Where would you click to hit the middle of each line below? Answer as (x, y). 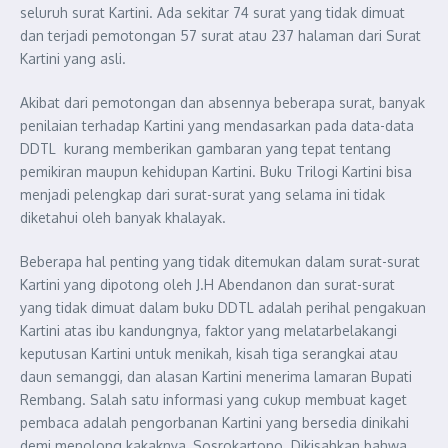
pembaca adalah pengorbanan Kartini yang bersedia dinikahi (214, 422)
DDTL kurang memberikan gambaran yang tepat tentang (205, 148)
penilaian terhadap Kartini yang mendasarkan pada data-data (217, 125)
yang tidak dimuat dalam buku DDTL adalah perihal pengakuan (223, 307)
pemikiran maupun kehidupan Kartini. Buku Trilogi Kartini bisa (216, 171)
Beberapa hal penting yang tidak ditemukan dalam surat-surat (220, 261)
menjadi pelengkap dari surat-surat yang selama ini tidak (202, 194)
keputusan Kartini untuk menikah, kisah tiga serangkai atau (209, 353)
